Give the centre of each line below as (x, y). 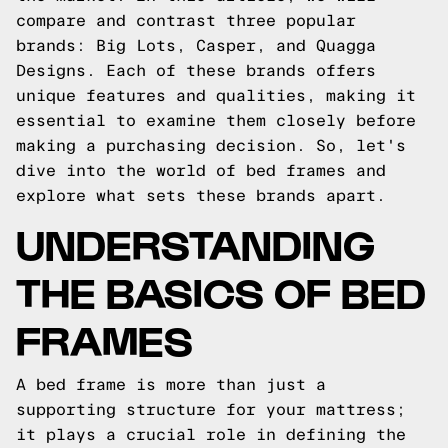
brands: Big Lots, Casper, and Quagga (196, 45)
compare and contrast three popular (186, 20)
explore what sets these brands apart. (201, 195)
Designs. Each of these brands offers (196, 70)
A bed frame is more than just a (171, 384)
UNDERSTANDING (195, 242)
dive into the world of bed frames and (201, 170)
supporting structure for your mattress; (211, 409)
